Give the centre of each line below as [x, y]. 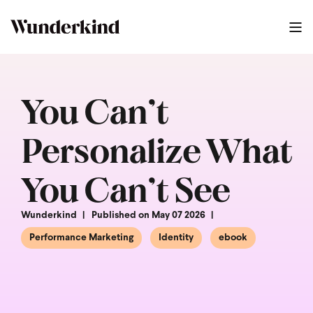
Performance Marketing [81, 238]
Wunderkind [49, 216]
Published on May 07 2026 [148, 216]
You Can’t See [125, 189]
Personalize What [156, 150]
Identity [176, 238]
